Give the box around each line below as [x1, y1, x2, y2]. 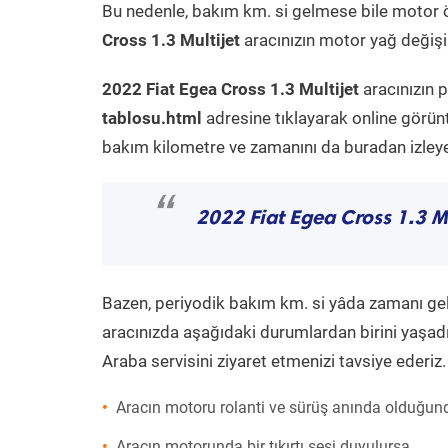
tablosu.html [102, 108, 202, 128]
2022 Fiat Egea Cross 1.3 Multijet [102, 79, 359, 99]
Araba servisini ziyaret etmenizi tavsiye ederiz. [102, 351, 446, 371]
